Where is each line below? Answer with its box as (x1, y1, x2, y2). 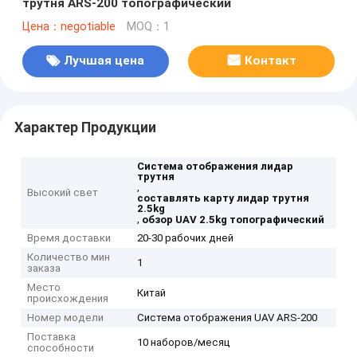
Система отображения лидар (137, 160, 294, 173)
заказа (27, 262, 61, 275)
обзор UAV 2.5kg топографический (142, 214, 325, 226)
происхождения (27, 292, 109, 305)
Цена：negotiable (22, 19, 116, 33)
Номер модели (27, 312, 104, 324)
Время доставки (27, 232, 112, 245)
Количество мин (27, 251, 111, 264)
